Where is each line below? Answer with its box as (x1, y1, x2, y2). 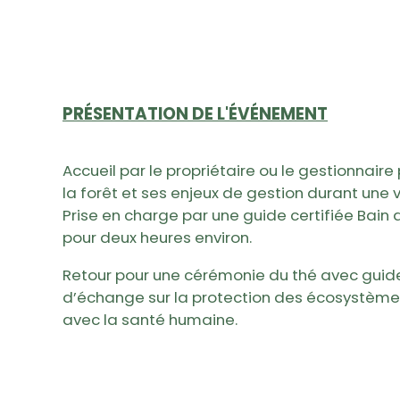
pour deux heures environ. (62, 227, 252, 249)
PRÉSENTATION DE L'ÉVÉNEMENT (62, 102, 328, 127)
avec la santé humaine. (62, 309, 237, 331)
